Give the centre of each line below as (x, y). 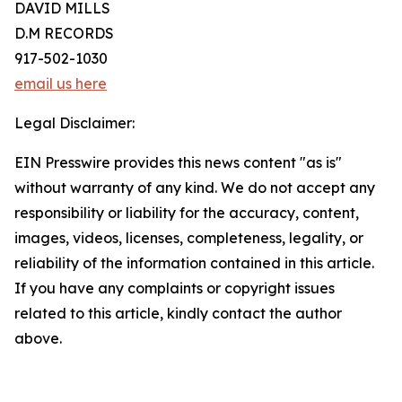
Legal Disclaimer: (74, 123)
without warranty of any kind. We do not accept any (195, 188)
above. (38, 339)
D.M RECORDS (64, 34)
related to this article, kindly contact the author (178, 314)
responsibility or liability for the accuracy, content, (187, 213)
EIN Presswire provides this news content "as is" (178, 163)
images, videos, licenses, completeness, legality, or (189, 238)
